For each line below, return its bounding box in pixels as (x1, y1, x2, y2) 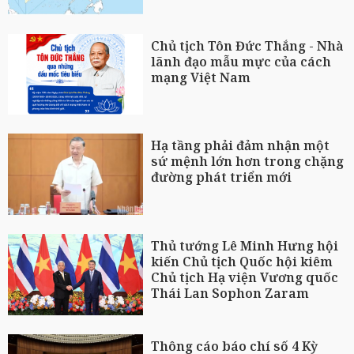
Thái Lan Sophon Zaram (151, 284, 310, 302)
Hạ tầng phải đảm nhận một (151, 137, 330, 155)
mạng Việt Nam (151, 68, 251, 86)
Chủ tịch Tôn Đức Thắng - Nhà (151, 36, 345, 55)
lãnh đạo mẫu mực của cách (151, 52, 332, 70)
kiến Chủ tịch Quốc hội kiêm (151, 252, 333, 270)
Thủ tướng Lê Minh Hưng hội (151, 236, 339, 254)
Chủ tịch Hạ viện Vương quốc (151, 268, 339, 286)
